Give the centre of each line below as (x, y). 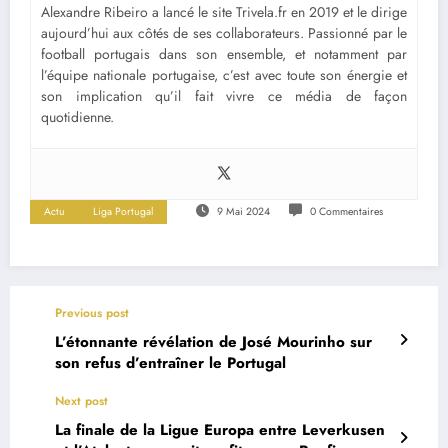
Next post (81, 400)
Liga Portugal (123, 211)
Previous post (92, 312)
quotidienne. (77, 116)
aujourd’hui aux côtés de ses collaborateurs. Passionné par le (224, 32)
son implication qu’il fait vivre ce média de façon (224, 95)
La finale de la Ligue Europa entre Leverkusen (220, 429)
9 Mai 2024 (243, 211)
